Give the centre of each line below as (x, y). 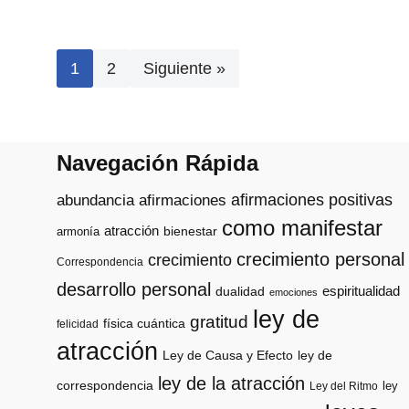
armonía (78, 231)
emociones (294, 292)
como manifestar (302, 228)
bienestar (190, 231)
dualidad (240, 292)
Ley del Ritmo (344, 386)
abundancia (95, 200)
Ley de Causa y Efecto (228, 356)
